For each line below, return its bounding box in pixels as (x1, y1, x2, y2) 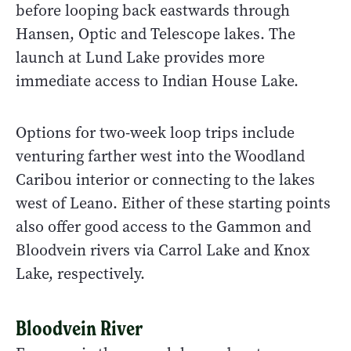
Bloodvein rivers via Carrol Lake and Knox (16, 239, 310, 261)
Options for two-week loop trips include (16, 121, 295, 143)
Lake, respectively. (16, 262, 145, 284)
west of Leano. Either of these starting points (16, 192, 331, 214)
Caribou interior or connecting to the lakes (16, 168, 315, 190)
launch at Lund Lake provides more (16, 46, 265, 68)
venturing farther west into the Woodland (16, 145, 305, 167)
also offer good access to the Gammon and (16, 215, 311, 237)
